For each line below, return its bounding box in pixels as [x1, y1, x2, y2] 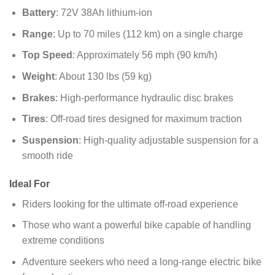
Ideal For [9, 178, 50, 189]
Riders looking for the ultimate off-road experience [21, 198, 238, 209]
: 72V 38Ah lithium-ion [55, 7, 152, 18]
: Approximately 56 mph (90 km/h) [72, 50, 217, 61]
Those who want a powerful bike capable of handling [21, 220, 251, 231]
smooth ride [21, 150, 73, 161]
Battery [21, 7, 56, 18]
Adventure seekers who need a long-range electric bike [21, 256, 261, 267]
